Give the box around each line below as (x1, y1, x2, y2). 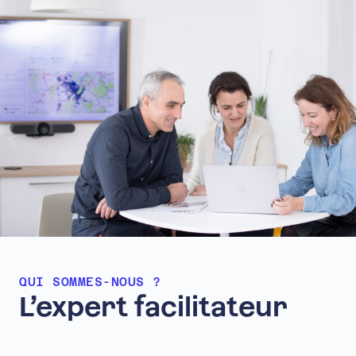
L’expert (19, 291, 128, 323)
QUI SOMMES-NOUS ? (19, 275, 161, 288)
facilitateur (134, 291, 288, 323)
